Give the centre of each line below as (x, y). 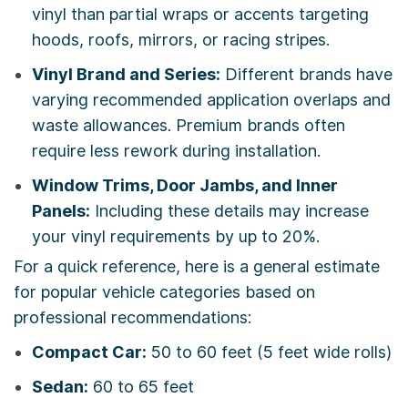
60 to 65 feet (141, 387)
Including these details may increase (229, 211)
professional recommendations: (133, 318)
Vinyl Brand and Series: (126, 75)
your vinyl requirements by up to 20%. (176, 237)
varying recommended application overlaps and (211, 100)
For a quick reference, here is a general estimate (197, 267)
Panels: (61, 211)
